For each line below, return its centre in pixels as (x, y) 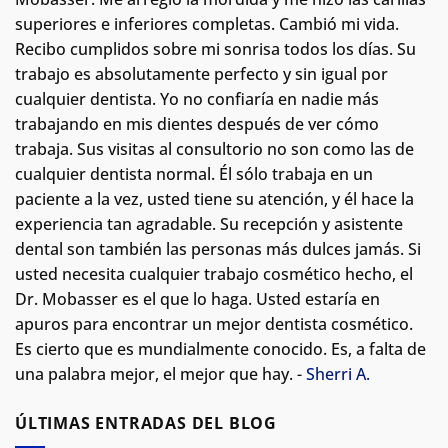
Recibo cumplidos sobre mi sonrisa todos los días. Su (215, 48)
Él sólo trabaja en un (296, 173)
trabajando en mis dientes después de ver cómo (197, 123)
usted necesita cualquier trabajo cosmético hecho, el (214, 273)
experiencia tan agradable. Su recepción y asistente (209, 223)
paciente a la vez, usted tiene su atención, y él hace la (214, 198)
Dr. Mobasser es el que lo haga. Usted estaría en (197, 298)
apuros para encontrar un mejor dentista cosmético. (214, 323)
